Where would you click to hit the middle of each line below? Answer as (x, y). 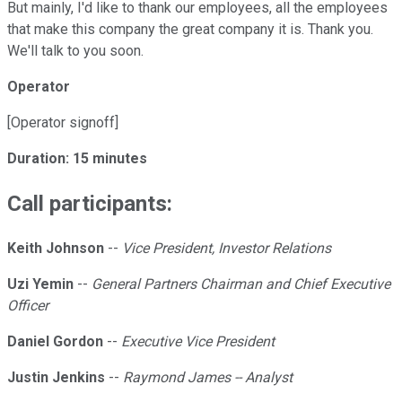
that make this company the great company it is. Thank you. (190, 30)
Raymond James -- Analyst (208, 378)
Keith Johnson (56, 249)
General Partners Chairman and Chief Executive (241, 284)
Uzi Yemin (40, 284)
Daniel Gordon (55, 342)
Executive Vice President (198, 342)
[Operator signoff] (63, 123)
